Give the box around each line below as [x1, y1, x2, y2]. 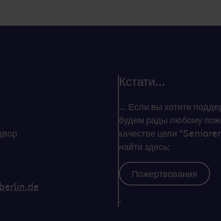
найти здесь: [119, 139, 170, 155]
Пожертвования [132, 166, 197, 183]
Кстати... [119, 72, 165, 92]
